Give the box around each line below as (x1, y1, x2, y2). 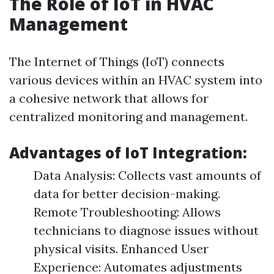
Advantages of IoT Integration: (9, 143, 247, 163)
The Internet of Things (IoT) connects (9, 54, 224, 69)
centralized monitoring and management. (9, 109, 248, 124)
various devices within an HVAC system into (9, 72, 262, 87)
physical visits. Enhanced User (34, 241, 209, 256)
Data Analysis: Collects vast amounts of (34, 168, 261, 183)
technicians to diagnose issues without (34, 223, 259, 238)
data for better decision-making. (34, 186, 220, 201)
